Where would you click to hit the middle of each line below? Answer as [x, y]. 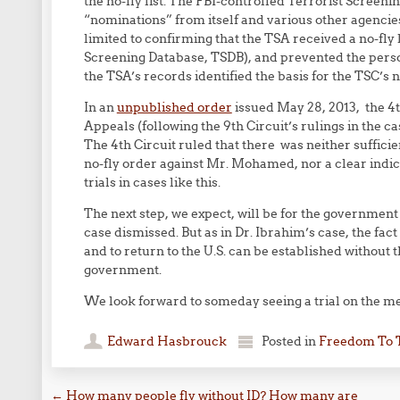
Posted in [290, 341]
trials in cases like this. [152, 182]
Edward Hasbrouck [167, 341]
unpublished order [174, 107]
